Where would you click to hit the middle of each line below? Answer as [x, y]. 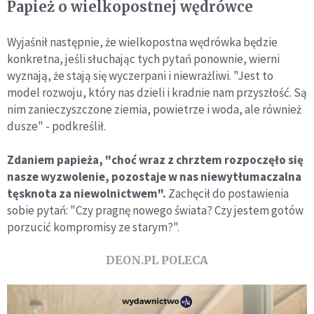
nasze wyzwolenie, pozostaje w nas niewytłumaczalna [154, 177]
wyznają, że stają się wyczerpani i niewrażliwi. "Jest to [140, 76]
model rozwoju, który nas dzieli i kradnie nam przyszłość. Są [157, 93]
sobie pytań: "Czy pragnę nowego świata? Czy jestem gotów [155, 211]
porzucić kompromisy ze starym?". [93, 227]
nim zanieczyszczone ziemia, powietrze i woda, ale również [154, 110]
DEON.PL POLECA [157, 260]
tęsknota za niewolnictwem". [87, 194]
